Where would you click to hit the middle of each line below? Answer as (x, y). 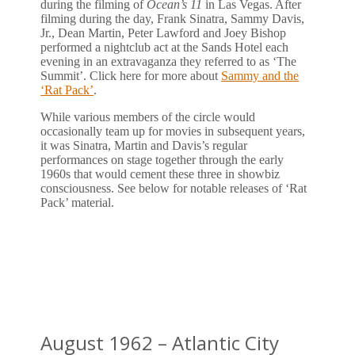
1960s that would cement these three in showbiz (160, 174)
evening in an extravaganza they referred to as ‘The (169, 61)
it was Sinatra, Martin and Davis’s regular (144, 145)
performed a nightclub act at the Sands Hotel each (165, 47)
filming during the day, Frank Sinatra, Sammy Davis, (173, 18)
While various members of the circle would (148, 116)
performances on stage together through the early (162, 159)
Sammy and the (260, 75)
